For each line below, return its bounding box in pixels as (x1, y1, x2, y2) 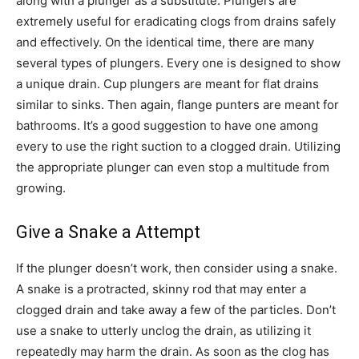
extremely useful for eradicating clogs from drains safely (16, 14, 336, 29)
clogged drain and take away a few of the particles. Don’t (16, 302, 336, 317)
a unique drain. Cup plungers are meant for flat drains (16, 76, 319, 91)
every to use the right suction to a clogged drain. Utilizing (16, 139, 341, 154)
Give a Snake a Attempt (16, 222, 200, 242)
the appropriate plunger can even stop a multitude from (16, 159, 329, 175)
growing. (16, 180, 66, 196)
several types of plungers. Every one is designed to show (16, 55, 341, 71)
